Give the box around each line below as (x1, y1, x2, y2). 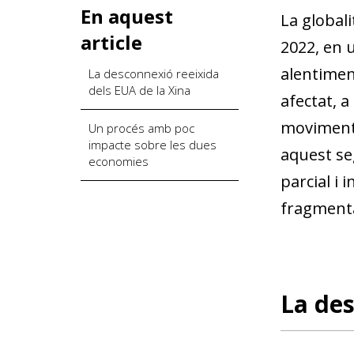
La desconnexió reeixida (88, 65, 219, 81)
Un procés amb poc (88, 119, 194, 136)
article (81, 28, 142, 55)
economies (88, 153, 149, 169)
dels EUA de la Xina (88, 81, 190, 98)
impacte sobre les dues (88, 136, 217, 153)
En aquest (81, 2, 173, 29)
